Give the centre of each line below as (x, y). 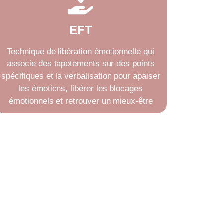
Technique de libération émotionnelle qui (81, 51)
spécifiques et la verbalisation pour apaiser (81, 76)
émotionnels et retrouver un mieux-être (81, 101)
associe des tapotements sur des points (81, 64)
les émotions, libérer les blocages (81, 88)
